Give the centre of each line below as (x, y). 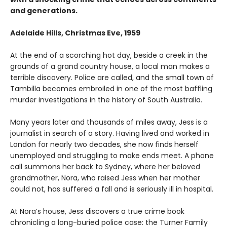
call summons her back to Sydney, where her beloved (105, 166)
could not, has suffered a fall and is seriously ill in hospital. (112, 189)
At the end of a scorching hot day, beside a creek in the (109, 55)
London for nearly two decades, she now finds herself (104, 144)
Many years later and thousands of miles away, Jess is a (109, 122)
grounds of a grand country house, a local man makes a (110, 66)
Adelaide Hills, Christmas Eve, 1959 (75, 33)
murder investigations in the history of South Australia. (106, 100)
